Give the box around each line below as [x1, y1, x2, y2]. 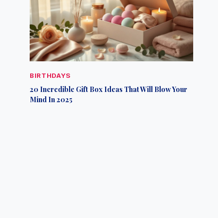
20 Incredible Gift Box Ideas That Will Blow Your [30, 84, 188, 94]
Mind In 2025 [30, 94, 73, 105]
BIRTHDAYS [30, 72, 72, 80]
